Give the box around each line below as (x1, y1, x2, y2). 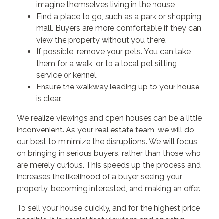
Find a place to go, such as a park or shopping (36, 12, 202, 21)
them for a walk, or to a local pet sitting (36, 59, 177, 68)
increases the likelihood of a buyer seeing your (17, 172, 183, 181)
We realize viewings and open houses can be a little (17, 113, 202, 123)
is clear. (36, 94, 62, 103)
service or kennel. (36, 70, 98, 80)
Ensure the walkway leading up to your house (36, 82, 200, 91)
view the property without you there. (36, 35, 167, 44)
